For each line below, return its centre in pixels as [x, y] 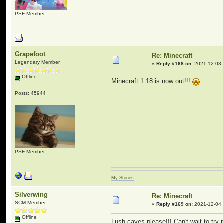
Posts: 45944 [31, 93]
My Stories [123, 177]
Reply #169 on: [175, 204]
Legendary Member [38, 62]
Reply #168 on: [175, 63]
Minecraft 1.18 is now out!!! [152, 81]
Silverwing [32, 194]
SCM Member [31, 202]
